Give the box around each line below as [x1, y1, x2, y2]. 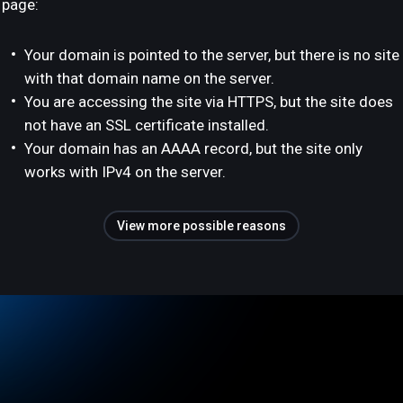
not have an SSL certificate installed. [24, 116, 269, 134]
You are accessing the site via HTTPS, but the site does [24, 93, 393, 111]
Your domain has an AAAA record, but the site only [24, 139, 363, 157]
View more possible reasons [117, 219, 286, 233]
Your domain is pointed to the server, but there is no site [24, 46, 399, 64]
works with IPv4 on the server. [24, 163, 226, 181]
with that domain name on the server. [24, 69, 274, 87]
